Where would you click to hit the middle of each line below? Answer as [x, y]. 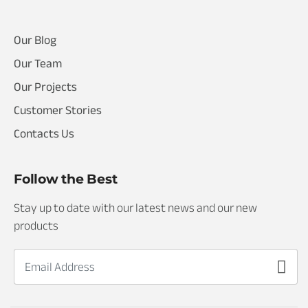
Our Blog [35, 41]
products [36, 226]
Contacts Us [44, 134]
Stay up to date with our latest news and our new [135, 208]
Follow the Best [66, 179]
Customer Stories [58, 111]
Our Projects [45, 87]
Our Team [38, 64]
